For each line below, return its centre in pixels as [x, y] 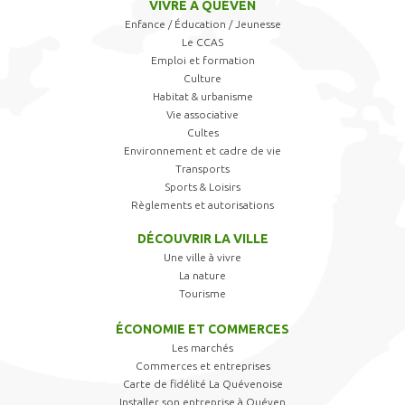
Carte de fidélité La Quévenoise [202, 384]
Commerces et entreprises [202, 366]
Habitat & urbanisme [202, 97]
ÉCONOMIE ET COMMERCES [202, 330]
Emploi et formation [202, 61]
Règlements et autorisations [202, 205]
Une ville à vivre [202, 258]
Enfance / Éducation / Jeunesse [202, 24]
